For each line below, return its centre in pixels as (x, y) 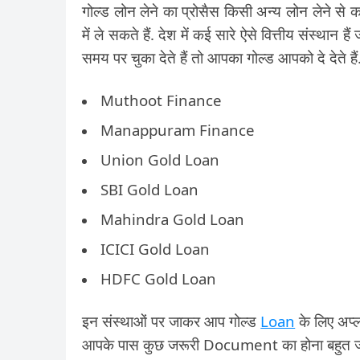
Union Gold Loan (160, 160)
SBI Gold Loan (149, 189)
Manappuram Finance (178, 130)
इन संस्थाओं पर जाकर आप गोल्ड (172, 321)
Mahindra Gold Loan (172, 219)
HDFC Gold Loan (158, 278)
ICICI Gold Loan (155, 249)
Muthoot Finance (161, 100)
